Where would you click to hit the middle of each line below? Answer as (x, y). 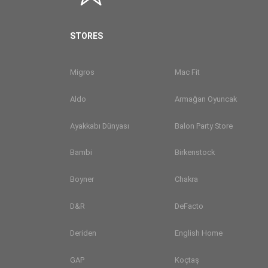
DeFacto (189, 206)
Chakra (186, 179)
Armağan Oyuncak (206, 99)
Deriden (83, 233)
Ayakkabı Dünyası (100, 126)
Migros (82, 72)
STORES (86, 36)
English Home (199, 233)
